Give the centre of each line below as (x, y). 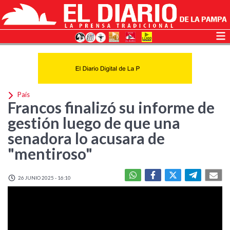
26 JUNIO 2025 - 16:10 (44, 178)
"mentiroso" (50, 154)
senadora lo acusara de (86, 138)
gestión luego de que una (94, 123)
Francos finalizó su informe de (111, 107)
